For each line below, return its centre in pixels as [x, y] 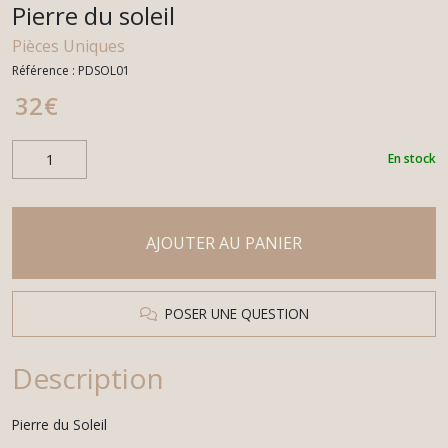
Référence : [45, 70]
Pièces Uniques [68, 45]
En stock [412, 159]
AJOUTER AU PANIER [224, 242]
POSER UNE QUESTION [232, 313]
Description [88, 377]
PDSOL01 [104, 70]
